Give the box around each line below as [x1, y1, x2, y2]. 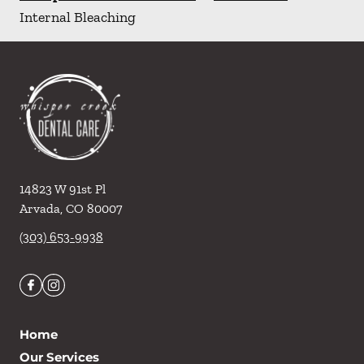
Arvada [19, 201, 60, 217]
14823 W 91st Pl [19, 181, 106, 197]
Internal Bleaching [19, 8, 136, 26]
